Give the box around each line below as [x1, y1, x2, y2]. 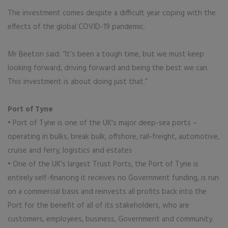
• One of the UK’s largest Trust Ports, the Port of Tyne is [8, 158, 198, 170]
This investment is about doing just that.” [8, 76, 148, 88]
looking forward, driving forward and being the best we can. [8, 62, 209, 74]
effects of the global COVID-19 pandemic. [8, 21, 145, 33]
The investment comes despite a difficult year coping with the [8, 7, 216, 19]
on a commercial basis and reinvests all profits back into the [8, 186, 207, 198]
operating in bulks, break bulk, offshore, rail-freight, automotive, [8, 131, 219, 143]
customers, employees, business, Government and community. [8, 213, 214, 225]
